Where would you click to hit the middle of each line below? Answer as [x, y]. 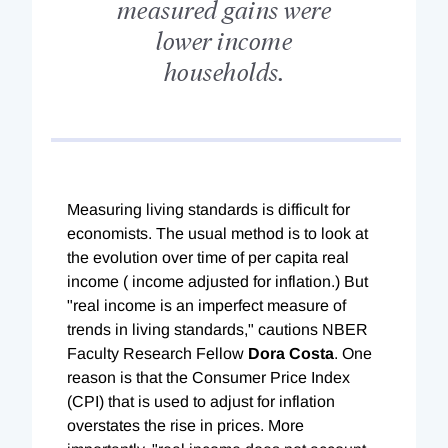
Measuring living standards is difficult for [208, 209]
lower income [224, 39]
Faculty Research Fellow [157, 353]
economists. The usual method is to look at [217, 233]
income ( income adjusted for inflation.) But [217, 281]
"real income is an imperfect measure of [206, 305]
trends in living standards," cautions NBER [217, 329]
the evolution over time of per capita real [208, 257]
